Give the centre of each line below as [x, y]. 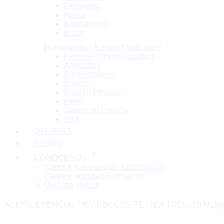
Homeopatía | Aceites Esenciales [102, 47]
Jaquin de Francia [96, 110]
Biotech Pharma [92, 92]
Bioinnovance [88, 74]
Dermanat [81, 6]
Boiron [76, 83]
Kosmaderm [85, 24]
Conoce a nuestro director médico [104, 167]
